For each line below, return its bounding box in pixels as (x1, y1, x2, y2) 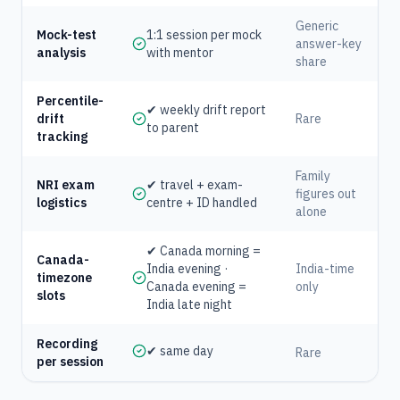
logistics (37, 195, 87, 211)
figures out (296, 186, 356, 202)
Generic (296, 18, 338, 34)
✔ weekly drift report (146, 102, 266, 118)
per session (37, 354, 104, 370)
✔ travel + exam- (146, 177, 243, 193)
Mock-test (37, 27, 96, 43)
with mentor (146, 45, 213, 61)
